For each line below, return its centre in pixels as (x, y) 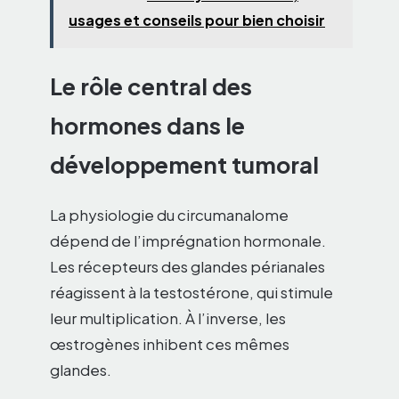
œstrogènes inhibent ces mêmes (170, 344)
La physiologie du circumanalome (169, 215)
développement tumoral (184, 165)
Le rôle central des (151, 87)
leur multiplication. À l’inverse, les (168, 318)
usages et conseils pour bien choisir (197, 20)
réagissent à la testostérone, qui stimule (191, 293)
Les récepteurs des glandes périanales (187, 267)
